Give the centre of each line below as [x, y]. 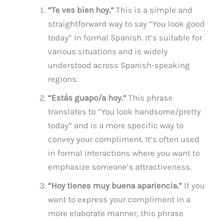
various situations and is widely [108, 51]
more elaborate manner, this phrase [116, 213]
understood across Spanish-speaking [119, 65]
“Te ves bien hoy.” [81, 10]
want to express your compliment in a [119, 199]
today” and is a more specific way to [116, 125]
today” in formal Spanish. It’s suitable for [125, 37]
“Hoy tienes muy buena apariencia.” [115, 185]
